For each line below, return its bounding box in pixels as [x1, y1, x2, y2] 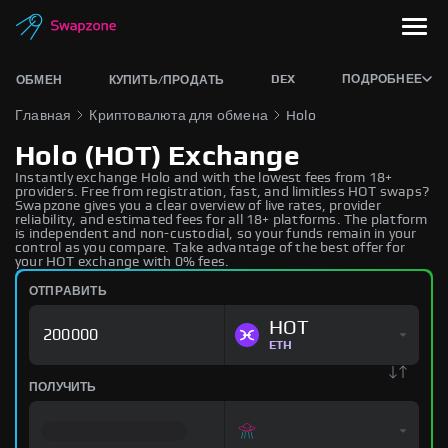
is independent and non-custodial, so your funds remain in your [15, 227, 417, 241]
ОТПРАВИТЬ [29, 285, 107, 297]
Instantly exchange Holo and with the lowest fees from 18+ [15, 171, 393, 185]
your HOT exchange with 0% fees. [15, 255, 230, 269]
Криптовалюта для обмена [89, 109, 269, 123]
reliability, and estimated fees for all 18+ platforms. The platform [15, 213, 428, 227]
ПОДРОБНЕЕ [342, 73, 422, 85]
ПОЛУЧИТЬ [29, 381, 97, 393]
